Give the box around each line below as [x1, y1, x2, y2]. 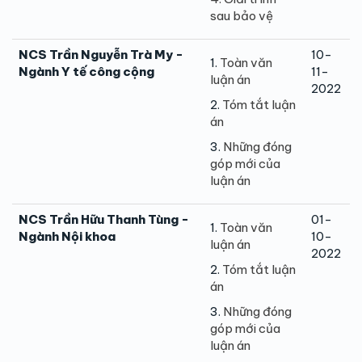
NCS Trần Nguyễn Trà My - [19, 46, 183, 62]
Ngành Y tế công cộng [19, 63, 154, 79]
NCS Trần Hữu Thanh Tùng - [19, 211, 189, 227]
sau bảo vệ [210, 7, 273, 23]
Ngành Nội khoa [19, 228, 116, 244]
